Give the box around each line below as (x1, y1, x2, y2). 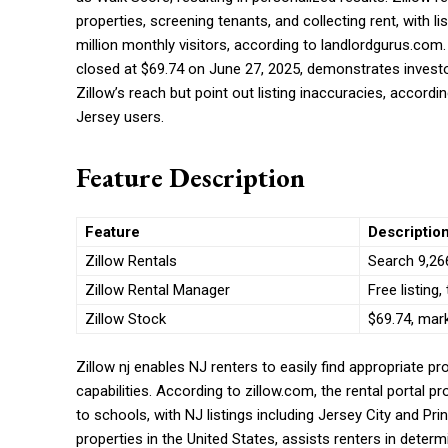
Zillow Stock (85, 310, 166, 329)
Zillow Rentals (85, 252, 177, 271)
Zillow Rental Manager (85, 281, 230, 300)
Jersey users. (76, 108, 164, 127)
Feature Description (76, 160, 305, 196)
